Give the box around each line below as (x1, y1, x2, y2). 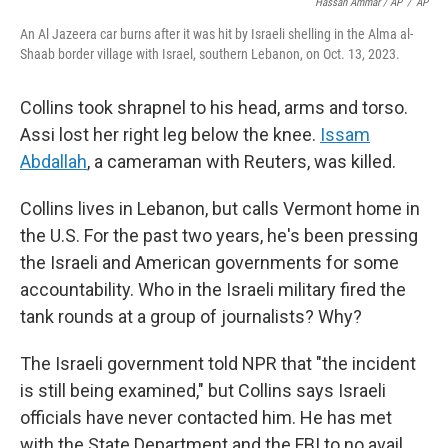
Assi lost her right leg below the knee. (20, 124, 320, 145)
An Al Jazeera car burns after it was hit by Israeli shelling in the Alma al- (20, 26, 413, 42)
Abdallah (20, 151, 87, 172)
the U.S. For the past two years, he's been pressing (20, 225, 418, 246)
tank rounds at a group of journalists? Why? (20, 306, 362, 327)
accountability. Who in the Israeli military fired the (20, 279, 406, 300)
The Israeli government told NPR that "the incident (20, 353, 416, 374)
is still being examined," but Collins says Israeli (20, 380, 386, 401)
